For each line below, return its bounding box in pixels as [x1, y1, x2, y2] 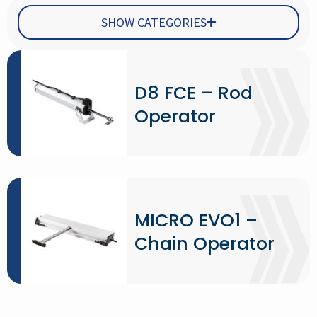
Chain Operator [134, 231, 275, 256]
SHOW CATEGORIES [101, 14, 207, 30]
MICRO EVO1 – [134, 208, 258, 233]
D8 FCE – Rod [134, 81, 253, 105]
